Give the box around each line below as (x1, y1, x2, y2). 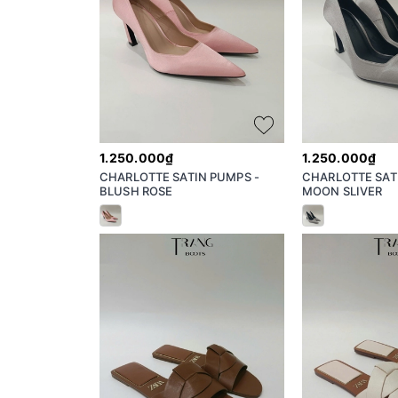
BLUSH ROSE (99, 183, 173, 198)
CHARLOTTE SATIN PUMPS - (99, 169, 259, 184)
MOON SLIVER (302, 183, 383, 198)
